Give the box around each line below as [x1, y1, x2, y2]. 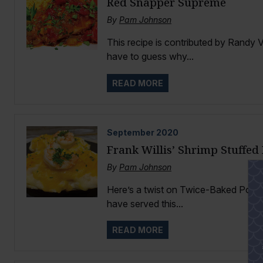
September [106, 127, 154, 137]
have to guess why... [106, 50, 194, 63]
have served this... [106, 197, 183, 210]
